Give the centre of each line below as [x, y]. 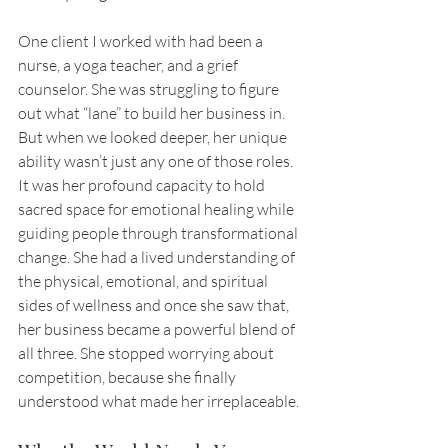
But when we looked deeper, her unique [154, 137]
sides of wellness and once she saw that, [155, 305]
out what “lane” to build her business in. [153, 113]
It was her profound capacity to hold [143, 185]
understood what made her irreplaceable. [158, 401]
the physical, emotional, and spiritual [144, 281]
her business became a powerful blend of [158, 329]
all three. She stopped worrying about [147, 353]
